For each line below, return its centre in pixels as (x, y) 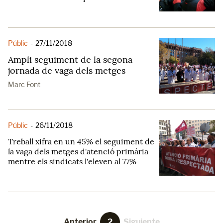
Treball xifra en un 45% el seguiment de (81, 141)
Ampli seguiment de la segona (70, 59)
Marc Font (24, 84)
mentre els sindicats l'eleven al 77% (72, 161)
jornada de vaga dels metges (67, 70)
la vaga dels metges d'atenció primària (78, 151)
